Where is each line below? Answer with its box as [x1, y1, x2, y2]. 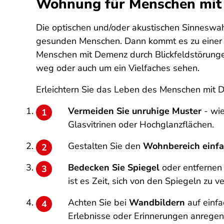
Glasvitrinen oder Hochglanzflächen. [68, 118, 214, 130]
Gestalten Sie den [68, 140, 143, 152]
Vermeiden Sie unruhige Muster [68, 105, 201, 117]
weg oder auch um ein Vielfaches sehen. [36, 62, 202, 74]
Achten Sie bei [68, 196, 129, 208]
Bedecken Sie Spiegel [68, 161, 162, 173]
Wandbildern [129, 196, 185, 208]
